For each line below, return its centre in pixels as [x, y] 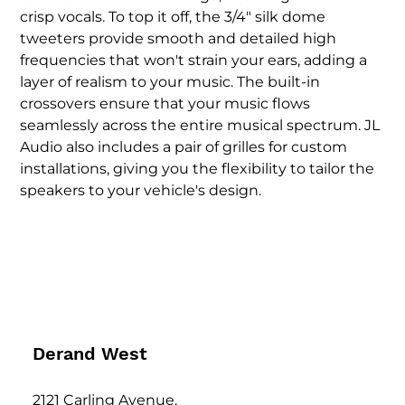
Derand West [89, 353]
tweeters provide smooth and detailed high [179, 39]
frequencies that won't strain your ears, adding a [194, 61]
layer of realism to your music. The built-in [170, 82]
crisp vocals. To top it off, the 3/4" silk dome [173, 17]
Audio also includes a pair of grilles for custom [184, 147]
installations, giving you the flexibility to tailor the [198, 169]
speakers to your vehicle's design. [141, 191]
